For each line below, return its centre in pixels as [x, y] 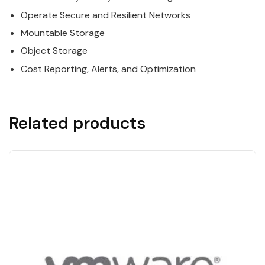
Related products [77, 123]
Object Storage [54, 51]
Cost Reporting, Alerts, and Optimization [108, 69]
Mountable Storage [63, 33]
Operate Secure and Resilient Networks [106, 15]
